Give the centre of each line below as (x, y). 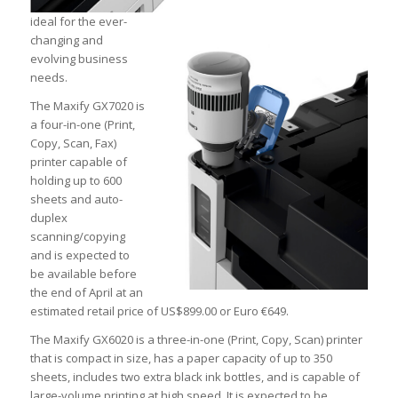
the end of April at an (86, 293)
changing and (66, 40)
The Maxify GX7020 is (87, 106)
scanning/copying (77, 237)
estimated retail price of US (103, 311)
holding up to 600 (76, 181)
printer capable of (78, 162)
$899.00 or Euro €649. (232, 311)
